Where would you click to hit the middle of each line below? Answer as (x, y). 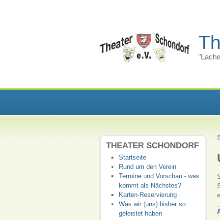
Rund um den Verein (148, 167)
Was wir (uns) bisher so (152, 204)
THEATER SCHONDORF (152, 145)
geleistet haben (140, 213)
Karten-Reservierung (148, 195)
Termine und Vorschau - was (159, 176)
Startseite (133, 157)
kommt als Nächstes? (150, 185)
